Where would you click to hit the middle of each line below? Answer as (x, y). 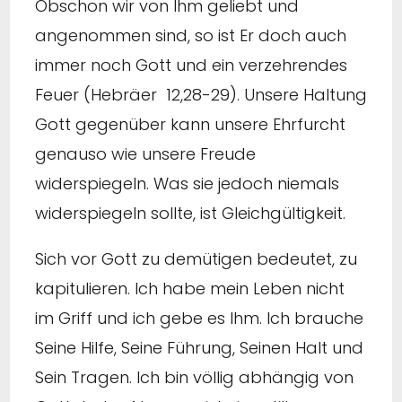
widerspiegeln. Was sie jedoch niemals (187, 184)
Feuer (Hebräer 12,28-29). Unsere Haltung (201, 95)
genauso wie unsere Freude (145, 154)
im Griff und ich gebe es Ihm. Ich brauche (199, 319)
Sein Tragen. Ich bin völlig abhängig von (194, 378)
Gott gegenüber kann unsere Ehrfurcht (190, 125)
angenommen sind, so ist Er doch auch (191, 36)
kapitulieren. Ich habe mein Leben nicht (190, 289)
